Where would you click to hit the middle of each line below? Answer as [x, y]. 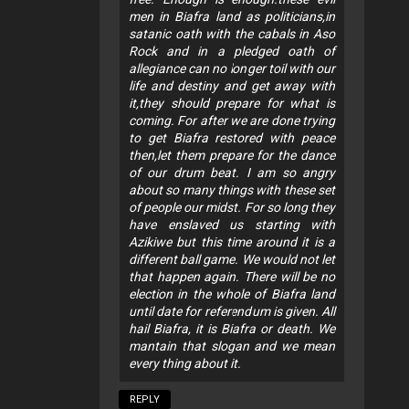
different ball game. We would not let [232, 259]
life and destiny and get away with [232, 85]
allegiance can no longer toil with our [232, 68]
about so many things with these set [232, 189]
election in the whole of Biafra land [232, 294]
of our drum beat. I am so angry [232, 172]
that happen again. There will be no [232, 276]
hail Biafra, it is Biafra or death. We [232, 328]
